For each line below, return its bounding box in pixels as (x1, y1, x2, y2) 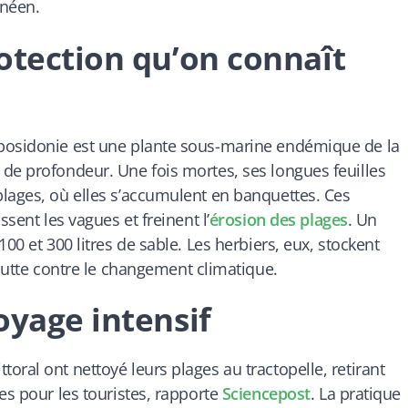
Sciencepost (221, 382, 311, 405)
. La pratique (310, 382, 402, 405)
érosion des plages (209, 208, 348, 230)
